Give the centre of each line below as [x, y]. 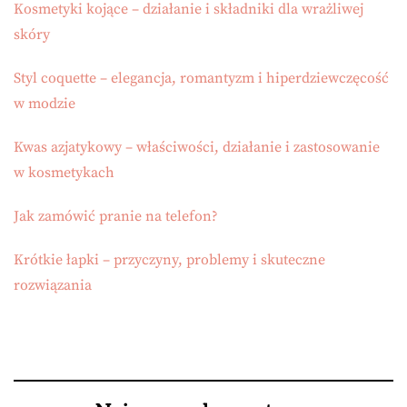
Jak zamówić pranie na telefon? [116, 217]
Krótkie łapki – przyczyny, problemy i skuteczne [169, 260]
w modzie [45, 104]
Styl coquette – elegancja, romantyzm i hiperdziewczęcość [201, 79]
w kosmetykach [64, 173]
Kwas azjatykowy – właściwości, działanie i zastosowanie [197, 148]
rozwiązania [53, 286]
